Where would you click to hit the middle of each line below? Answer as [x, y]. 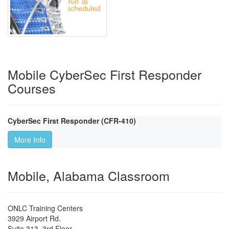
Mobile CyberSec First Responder [105, 74]
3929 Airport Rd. [34, 219]
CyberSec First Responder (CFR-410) [72, 121]
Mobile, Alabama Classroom [89, 176]
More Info [30, 140]
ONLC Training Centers [45, 208]
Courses [32, 88]
